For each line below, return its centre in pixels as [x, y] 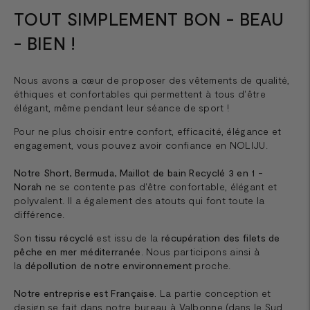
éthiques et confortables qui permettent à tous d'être [140, 93]
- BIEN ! [45, 43]
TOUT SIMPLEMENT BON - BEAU [149, 18]
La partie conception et [214, 293]
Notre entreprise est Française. [85, 293]
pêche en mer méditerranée [77, 251]
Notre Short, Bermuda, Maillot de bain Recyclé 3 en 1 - [139, 172]
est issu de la [127, 237]
